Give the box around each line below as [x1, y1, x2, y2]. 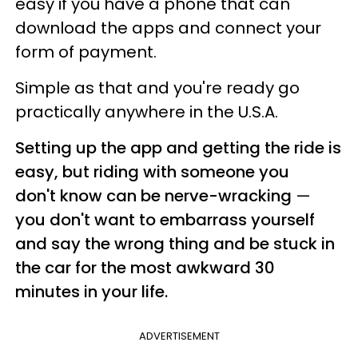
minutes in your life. [15, 280, 168, 303]
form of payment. [15, 41, 157, 63]
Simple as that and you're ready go [15, 77, 300, 99]
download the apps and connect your [15, 17, 321, 39]
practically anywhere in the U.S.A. [15, 101, 278, 123]
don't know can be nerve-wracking [15, 185, 296, 207]
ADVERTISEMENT [138, 328, 220, 344]
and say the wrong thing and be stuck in [15, 233, 335, 255]
